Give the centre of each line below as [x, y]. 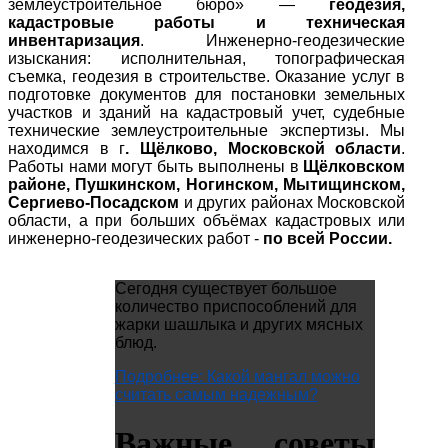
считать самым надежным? [216, 394]
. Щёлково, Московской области [263, 148]
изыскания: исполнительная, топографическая [207, 58]
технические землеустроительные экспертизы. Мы [207, 130]
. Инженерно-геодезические [273, 40]
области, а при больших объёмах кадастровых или [207, 220]
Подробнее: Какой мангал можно [237, 376]
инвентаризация [74, 40]
